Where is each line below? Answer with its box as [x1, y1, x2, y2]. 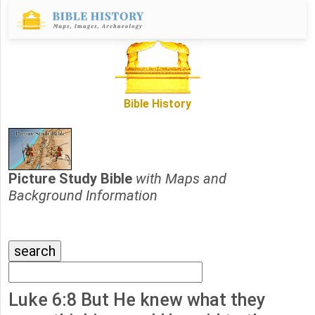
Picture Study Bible [8, 170, 136, 188]
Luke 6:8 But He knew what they [8, 290, 265, 311]
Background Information [8, 187, 157, 205]
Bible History [124, 97, 191, 111]
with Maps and [136, 170, 226, 188]
